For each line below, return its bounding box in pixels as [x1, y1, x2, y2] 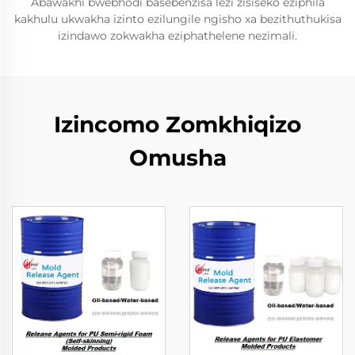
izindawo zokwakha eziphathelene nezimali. [58, 29, 297, 43]
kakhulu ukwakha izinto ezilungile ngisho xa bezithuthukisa [13, 12, 342, 26]
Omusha [128, 144, 227, 171]
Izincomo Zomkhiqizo [54, 111, 301, 138]
